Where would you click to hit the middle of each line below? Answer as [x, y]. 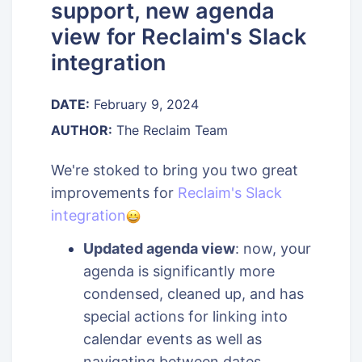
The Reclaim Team [170, 130]
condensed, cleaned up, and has [194, 294]
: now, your [273, 249]
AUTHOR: [82, 130]
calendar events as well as [173, 339]
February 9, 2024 [146, 104]
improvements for [114, 193]
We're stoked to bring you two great [175, 170]
